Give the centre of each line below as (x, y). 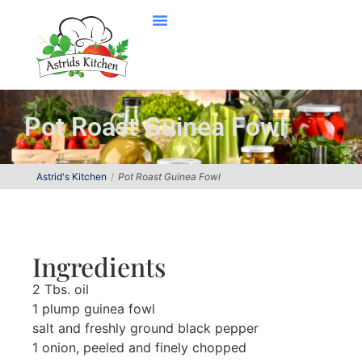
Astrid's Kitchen (72, 177)
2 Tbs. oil (61, 289)
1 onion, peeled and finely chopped (139, 347)
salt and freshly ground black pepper (145, 328)
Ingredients (99, 266)
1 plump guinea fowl (94, 309)
